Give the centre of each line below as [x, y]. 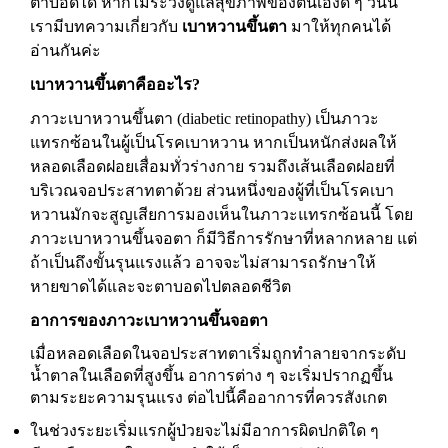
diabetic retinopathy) [246, 118]
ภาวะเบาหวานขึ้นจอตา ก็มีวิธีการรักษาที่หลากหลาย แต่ [223, 238]
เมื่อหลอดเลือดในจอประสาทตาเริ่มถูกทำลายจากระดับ [218, 353]
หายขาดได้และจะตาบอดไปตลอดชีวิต [160, 286]
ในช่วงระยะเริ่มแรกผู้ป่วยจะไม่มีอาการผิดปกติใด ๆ [204, 430]
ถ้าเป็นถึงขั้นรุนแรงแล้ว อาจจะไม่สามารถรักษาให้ [203, 262]
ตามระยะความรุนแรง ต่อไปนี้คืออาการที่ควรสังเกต [208, 397]
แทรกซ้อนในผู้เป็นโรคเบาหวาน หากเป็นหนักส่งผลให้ [213, 142]
